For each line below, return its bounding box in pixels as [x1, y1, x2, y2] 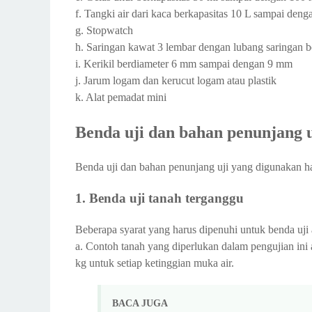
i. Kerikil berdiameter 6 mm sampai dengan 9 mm [75, 58, 292, 70]
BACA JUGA [112, 297, 168, 309]
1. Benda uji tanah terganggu [75, 190, 244, 205]
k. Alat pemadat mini [75, 91, 166, 104]
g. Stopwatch [75, 24, 133, 37]
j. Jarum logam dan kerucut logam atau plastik [75, 75, 276, 87]
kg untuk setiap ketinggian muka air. [75, 256, 234, 269]
